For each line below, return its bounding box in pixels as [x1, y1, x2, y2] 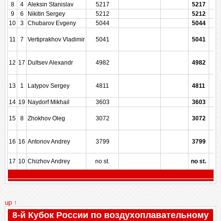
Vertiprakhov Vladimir [28, 36, 85, 43]
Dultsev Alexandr [28, 59, 73, 66]
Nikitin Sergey [28, 10, 65, 17]
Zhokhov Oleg [28, 115, 65, 122]
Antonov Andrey [28, 138, 70, 145]
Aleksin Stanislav [28, 1, 74, 8]
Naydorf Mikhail [28, 99, 70, 106]
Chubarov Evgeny [28, 20, 76, 27]
